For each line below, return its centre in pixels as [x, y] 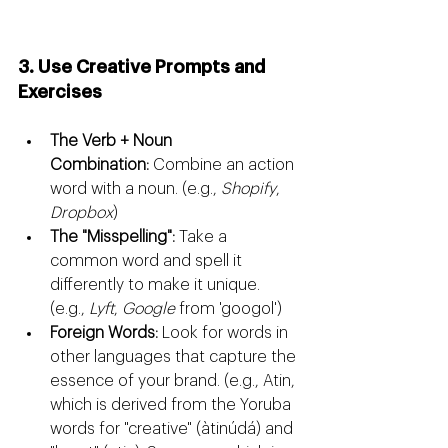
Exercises [60, 92]
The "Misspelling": [112, 237]
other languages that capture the [175, 357]
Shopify [248, 189]
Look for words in [225, 333]
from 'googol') [228, 309]
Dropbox [81, 213]
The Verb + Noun [113, 141]
